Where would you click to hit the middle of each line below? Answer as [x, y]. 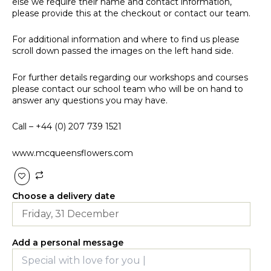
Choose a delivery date [64, 196]
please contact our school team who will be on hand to [128, 89]
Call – [24, 127]
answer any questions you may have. [90, 100]
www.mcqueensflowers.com [73, 153]
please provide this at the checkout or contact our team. [131, 13]
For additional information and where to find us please [126, 40]
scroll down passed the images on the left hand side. [123, 51]
